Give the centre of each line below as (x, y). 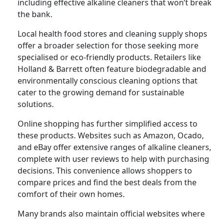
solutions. (36, 104)
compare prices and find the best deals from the (107, 182)
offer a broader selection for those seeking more (108, 45)
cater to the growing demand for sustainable (101, 92)
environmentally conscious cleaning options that (108, 80)
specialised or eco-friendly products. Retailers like (109, 57)
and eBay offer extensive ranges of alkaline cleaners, (114, 147)
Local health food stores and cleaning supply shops (112, 33)
